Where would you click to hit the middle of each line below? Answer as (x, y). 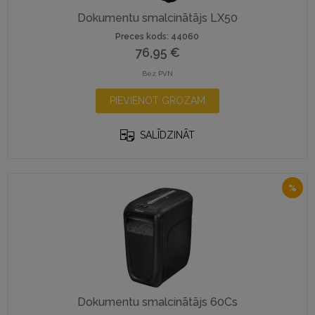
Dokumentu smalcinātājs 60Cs (157, 302)
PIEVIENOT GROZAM (157, 101)
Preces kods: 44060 (157, 37)
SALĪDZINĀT (167, 135)
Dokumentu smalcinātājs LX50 (157, 18)
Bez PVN (157, 73)
